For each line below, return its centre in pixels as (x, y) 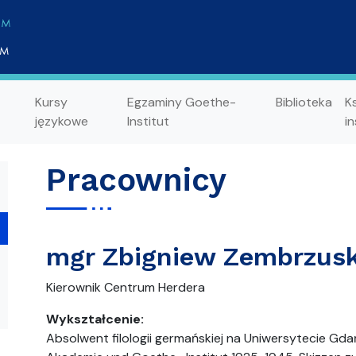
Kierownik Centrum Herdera (126, 287)
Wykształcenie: (95, 319)
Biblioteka (304, 102)
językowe (61, 121)
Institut (148, 121)
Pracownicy (136, 180)
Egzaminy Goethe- (181, 102)
